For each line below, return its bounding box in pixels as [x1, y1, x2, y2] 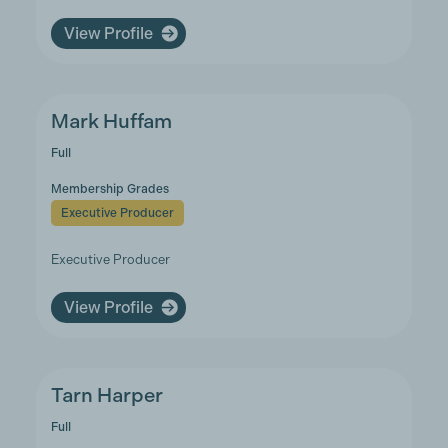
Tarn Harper [50, 384, 163, 407]
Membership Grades [50, 182, 169, 196]
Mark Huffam [50, 110, 172, 133]
